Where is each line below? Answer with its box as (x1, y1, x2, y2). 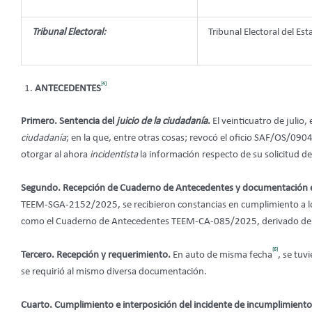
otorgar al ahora (21, 149, 90, 160)
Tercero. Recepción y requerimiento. (21, 249, 173, 260)
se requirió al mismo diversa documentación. (21, 266, 207, 277)
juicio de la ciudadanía (116, 116, 208, 127)
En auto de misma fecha (173, 249, 272, 260)
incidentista (90, 149, 138, 160)
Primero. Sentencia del (21, 116, 116, 127)
